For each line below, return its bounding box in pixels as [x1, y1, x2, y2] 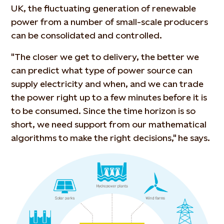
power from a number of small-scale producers [11, 16, 208, 27]
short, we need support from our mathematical [11, 119, 207, 129]
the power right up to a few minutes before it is [11, 92, 207, 102]
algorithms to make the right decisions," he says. [11, 132, 210, 143]
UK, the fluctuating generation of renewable [11, 3, 196, 13]
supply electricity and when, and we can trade [11, 78, 204, 89]
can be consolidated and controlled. [11, 30, 162, 40]
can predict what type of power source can [11, 65, 193, 75]
